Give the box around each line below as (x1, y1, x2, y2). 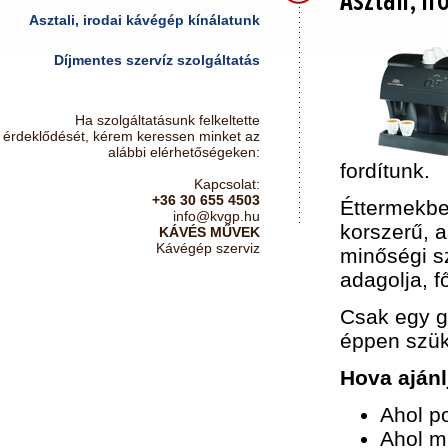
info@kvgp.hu (173, 208, 260, 224)
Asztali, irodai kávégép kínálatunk (29, 12, 260, 28)
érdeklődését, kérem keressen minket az (3, 128, 260, 144)
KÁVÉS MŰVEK (159, 224, 260, 240)
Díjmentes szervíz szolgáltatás (54, 52, 260, 68)
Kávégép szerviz (156, 240, 260, 256)
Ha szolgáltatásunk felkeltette (75, 112, 260, 128)
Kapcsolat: (194, 176, 260, 192)
